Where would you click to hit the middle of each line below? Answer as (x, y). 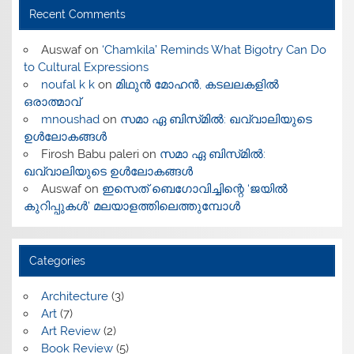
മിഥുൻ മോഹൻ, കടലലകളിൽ (197, 84)
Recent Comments (77, 14)
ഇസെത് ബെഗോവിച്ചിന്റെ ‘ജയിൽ (194, 188)
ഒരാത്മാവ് (53, 102)
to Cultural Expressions (87, 67)
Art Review (70, 331)
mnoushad (70, 119)
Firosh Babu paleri (90, 154)
